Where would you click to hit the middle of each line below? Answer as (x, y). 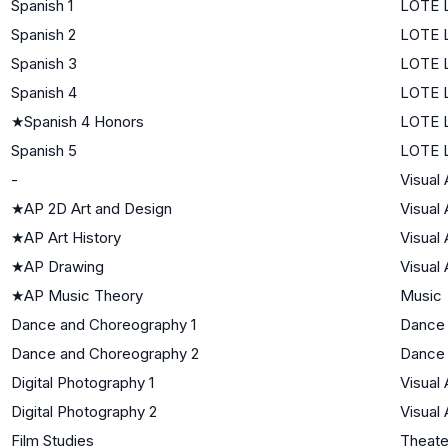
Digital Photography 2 (84, 411)
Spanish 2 (43, 34)
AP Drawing (64, 266)
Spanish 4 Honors (84, 121)
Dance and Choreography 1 (103, 324)
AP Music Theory (83, 295)
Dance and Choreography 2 (105, 353)
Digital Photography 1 (82, 382)
